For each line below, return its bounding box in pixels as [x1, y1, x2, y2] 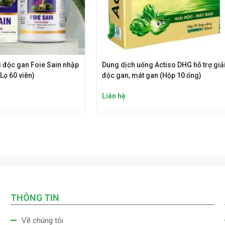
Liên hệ [101, 92, 126, 100]
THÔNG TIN [10, 192, 59, 203]
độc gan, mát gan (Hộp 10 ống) [101, 71, 201, 80]
